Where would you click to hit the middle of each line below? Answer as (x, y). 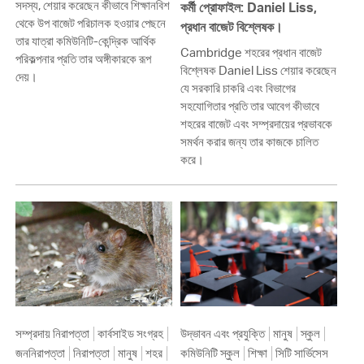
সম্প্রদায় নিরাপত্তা (52, 333)
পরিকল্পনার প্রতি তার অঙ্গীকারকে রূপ (83, 58)
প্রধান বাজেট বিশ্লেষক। (231, 27)
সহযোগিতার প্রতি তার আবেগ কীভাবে (249, 106)
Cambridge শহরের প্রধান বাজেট (251, 52)
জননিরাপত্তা (40, 353)
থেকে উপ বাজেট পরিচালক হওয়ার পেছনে (90, 23)
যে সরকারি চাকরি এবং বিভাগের (238, 88)
